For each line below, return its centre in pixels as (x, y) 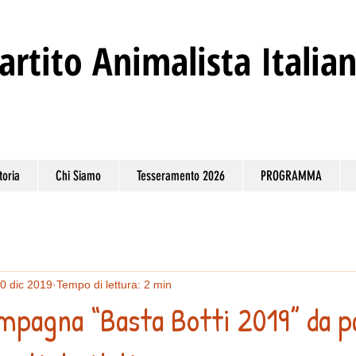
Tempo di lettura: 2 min (114, 284)
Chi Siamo (78, 176)
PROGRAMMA (291, 176)
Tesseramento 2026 (181, 176)
